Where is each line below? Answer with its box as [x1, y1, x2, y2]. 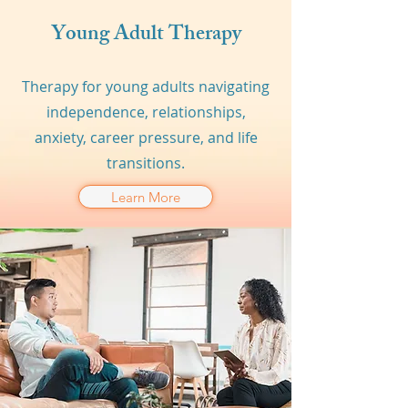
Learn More [111, 188, 180, 206]
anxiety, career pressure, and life [34, 127, 258, 148]
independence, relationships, [46, 102, 246, 122]
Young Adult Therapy [50, 17, 241, 55]
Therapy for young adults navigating [22, 76, 270, 97]
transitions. [107, 153, 185, 173]
